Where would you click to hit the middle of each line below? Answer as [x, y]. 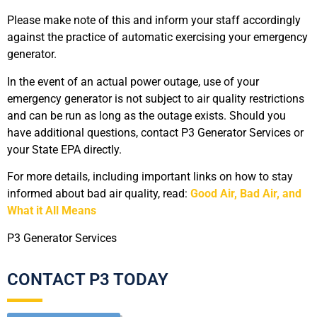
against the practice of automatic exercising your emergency [157, 38]
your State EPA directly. [64, 149]
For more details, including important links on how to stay [150, 177]
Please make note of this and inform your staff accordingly [154, 21]
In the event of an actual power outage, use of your [133, 81]
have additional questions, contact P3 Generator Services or [155, 132]
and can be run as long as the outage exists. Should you [146, 115]
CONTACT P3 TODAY [88, 280]
